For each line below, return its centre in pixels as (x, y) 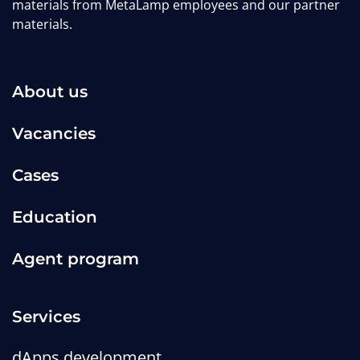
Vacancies (54, 133)
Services (46, 317)
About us (50, 92)
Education (55, 217)
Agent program (76, 259)
